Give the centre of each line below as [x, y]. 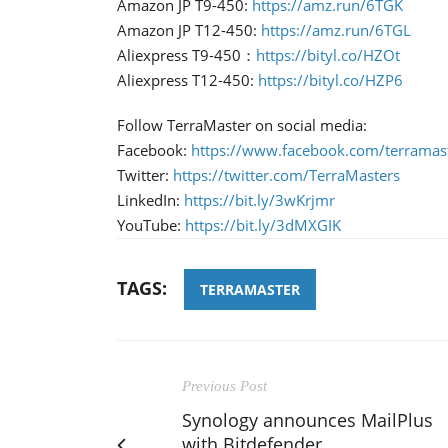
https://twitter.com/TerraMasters [286, 174]
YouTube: [151, 224]
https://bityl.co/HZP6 [330, 79]
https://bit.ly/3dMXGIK [263, 224]
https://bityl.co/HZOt [328, 54]
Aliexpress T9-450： [186, 54]
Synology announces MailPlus [307, 419]
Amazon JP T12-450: [189, 29]
